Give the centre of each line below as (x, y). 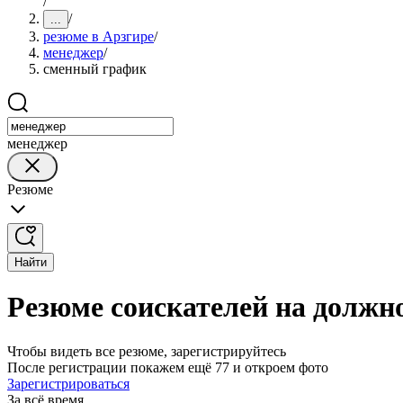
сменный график (95, 69)
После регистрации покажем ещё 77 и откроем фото (168, 367)
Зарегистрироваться (68, 383)
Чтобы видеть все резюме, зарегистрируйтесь (147, 351)
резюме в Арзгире (99, 36)
